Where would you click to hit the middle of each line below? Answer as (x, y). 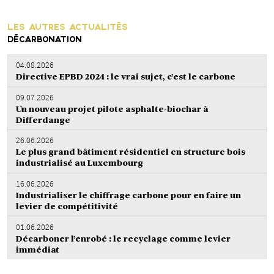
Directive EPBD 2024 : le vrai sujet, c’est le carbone (125, 77)
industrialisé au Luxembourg (79, 163)
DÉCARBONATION (45, 40)
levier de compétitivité (67, 206)
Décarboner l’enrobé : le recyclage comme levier (123, 238)
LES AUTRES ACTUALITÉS (68, 28)
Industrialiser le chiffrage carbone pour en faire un (128, 195)
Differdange (43, 120)
